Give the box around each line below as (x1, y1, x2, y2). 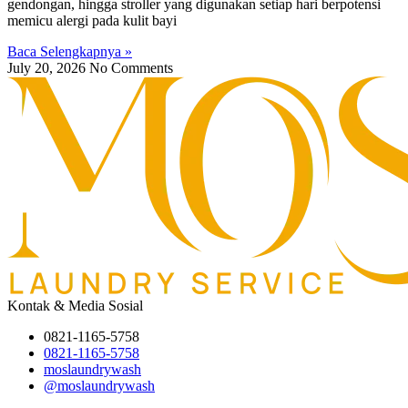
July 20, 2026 (7, 59, 89, 76)
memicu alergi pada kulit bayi (7, 12, 177, 28)
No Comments (89, 59, 173, 76)
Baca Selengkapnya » (7, 43, 132, 59)
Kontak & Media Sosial (7, 297, 143, 313)
